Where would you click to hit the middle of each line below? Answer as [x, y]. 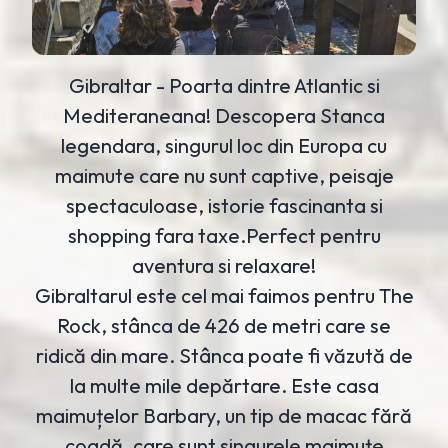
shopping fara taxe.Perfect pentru [224, 236]
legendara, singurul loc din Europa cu [224, 146]
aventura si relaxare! [224, 266]
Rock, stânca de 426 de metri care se [224, 326]
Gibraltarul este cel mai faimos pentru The [224, 296]
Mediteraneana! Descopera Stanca [224, 116]
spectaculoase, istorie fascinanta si [224, 206]
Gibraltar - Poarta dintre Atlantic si [224, 86]
